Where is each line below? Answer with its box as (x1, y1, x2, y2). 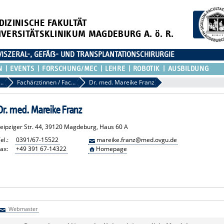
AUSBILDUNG (167, 64, 209, 72)
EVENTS (10, 64, 34, 72)
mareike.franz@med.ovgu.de (96, 135, 177, 144)
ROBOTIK (132, 64, 160, 72)
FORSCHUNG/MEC (42, 64, 97, 72)
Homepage (95, 144, 127, 153)
